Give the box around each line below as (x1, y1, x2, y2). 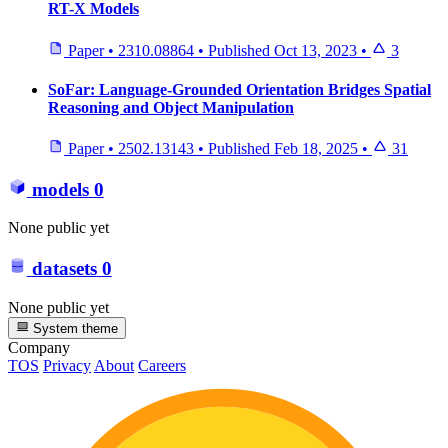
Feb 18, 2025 (274, 140, 358, 158)
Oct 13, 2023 (274, 41, 357, 59)
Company (8, 338, 70, 356)
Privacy (43, 356, 91, 374)
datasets (31, 257, 97, 279)
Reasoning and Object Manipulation (48, 98, 294, 116)
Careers (138, 356, 186, 374)
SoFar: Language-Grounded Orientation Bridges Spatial (48, 80, 431, 98)
